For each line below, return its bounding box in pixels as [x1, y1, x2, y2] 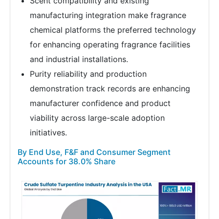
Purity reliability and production [30, 69, 147, 79]
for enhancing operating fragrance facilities [30, 40, 190, 50]
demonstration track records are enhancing [30, 84, 190, 94]
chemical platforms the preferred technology [30, 25, 196, 35]
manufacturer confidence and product [30, 98, 171, 109]
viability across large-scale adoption [30, 113, 165, 123]
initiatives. [30, 128, 67, 138]
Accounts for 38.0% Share [18, 156, 115, 167]
